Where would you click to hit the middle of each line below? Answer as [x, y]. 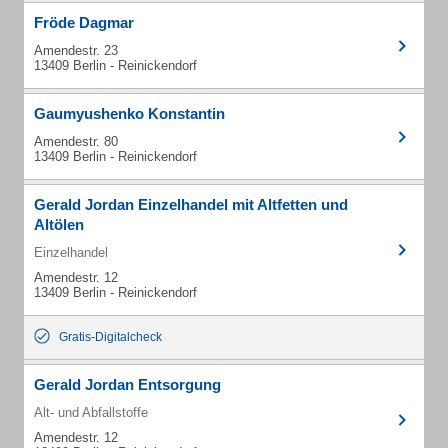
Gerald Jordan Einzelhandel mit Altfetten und [191, 204]
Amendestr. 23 [76, 50]
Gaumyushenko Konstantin [129, 113]
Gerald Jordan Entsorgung [127, 384]
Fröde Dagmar [84, 22]
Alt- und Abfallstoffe [91, 412]
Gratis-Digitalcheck [110, 337]
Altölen [59, 224]
